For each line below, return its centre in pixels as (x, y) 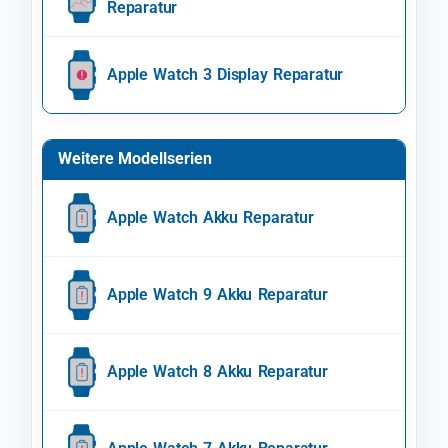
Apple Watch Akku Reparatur (210, 218)
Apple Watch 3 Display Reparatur (225, 75)
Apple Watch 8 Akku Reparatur (217, 372)
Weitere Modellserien (135, 159)
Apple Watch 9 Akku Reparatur (217, 295)
